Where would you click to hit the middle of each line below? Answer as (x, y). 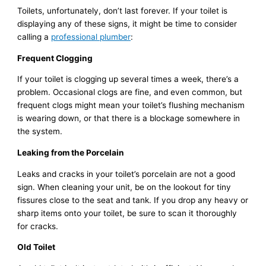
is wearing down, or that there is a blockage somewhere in (129, 118)
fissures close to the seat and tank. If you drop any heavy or (133, 200)
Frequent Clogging (55, 58)
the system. (40, 132)
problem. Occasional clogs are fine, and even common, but (130, 92)
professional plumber (91, 37)
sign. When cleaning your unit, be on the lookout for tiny (124, 187)
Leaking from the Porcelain (71, 152)
